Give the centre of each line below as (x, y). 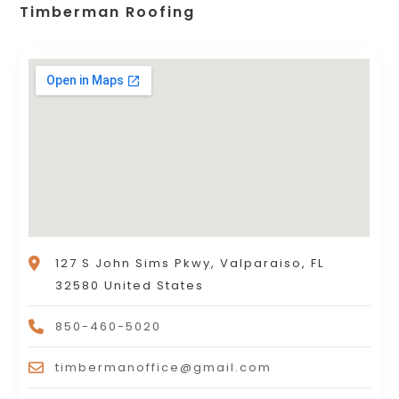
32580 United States (130, 285)
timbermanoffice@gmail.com (164, 367)
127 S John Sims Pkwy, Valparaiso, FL (190, 263)
